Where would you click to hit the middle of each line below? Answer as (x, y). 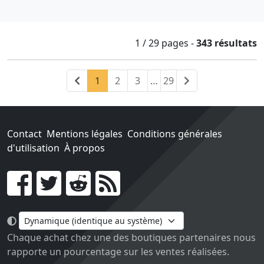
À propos (85, 148)
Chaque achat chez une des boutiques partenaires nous (131, 238)
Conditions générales (175, 134)
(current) (119, 80)
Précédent (103, 80)
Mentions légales (85, 134)
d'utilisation (33, 148)
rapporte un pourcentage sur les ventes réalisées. (118, 252)
